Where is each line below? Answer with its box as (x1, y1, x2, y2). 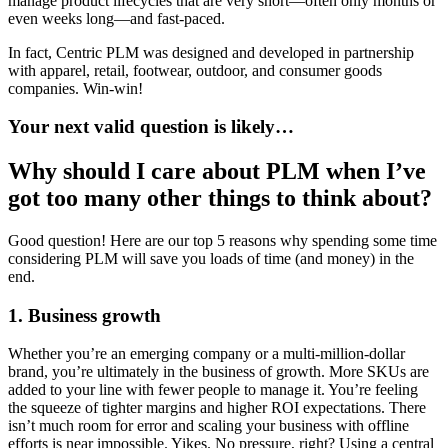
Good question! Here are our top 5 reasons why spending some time (8, 232, 437, 250)
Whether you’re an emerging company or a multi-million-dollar (8, 345, 405, 363)
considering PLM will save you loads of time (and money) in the (8, 250, 414, 268)
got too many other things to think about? (8, 185, 432, 212)
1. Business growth (8, 304, 161, 326)
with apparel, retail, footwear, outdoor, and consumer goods (8, 61, 382, 79)
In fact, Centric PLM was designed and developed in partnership (8, 43, 414, 61)
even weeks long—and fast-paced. (8, 9, 225, 27)
